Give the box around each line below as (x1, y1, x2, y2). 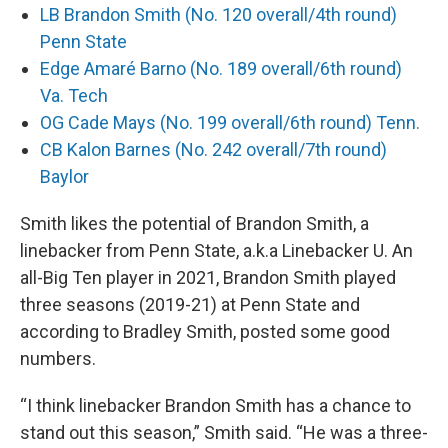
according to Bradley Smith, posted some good (20, 321, 390, 343)
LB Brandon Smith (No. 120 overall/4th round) (40, 4, 397, 26)
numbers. (20, 348, 96, 370)
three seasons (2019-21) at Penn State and (20, 294, 360, 316)
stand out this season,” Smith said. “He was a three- (20, 422, 428, 444)
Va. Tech (40, 85, 108, 107)
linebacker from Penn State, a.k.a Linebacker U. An (20, 240, 413, 262)
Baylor (40, 166, 89, 188)
